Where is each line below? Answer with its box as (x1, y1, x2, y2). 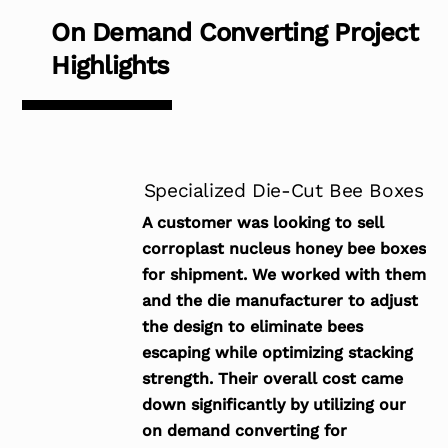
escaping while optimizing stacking (141, 342, 413, 362)
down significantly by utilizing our (141, 394, 406, 414)
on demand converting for (141, 420, 347, 440)
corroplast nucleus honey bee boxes (141, 238, 426, 258)
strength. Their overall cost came (141, 368, 403, 388)
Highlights (51, 50, 170, 81)
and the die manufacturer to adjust (141, 290, 418, 310)
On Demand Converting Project (51, 17, 418, 48)
